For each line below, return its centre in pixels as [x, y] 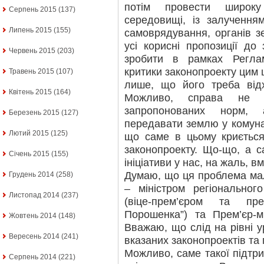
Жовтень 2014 [33, 216]
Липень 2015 [30, 30]
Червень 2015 [32, 51]
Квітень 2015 [30, 92]
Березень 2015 [34, 113]
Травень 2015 [32, 72]
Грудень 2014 [32, 175]
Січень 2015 [29, 154]
